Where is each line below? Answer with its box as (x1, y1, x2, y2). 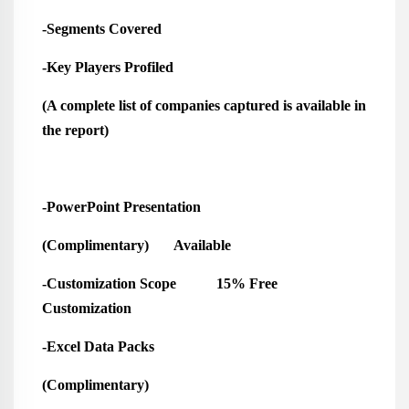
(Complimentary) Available (41, 237, 231, 253)
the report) (41, 122, 109, 138)
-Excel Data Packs (41, 339, 154, 354)
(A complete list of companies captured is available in (41, 98, 366, 113)
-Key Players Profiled (41, 59, 214, 75)
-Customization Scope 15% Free (41, 276, 278, 291)
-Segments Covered (41, 21, 169, 37)
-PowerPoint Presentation (41, 199, 201, 215)
